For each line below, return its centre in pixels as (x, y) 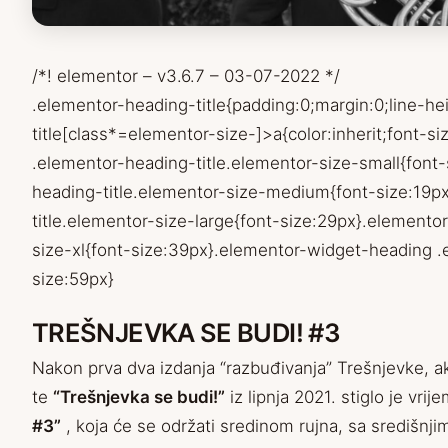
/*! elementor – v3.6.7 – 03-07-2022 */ (186, 76)
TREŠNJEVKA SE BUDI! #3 (186, 333)
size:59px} (73, 279)
